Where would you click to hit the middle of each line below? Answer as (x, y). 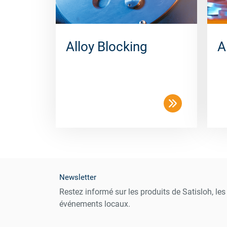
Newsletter (78, 178)
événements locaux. (95, 204)
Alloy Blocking (106, 47)
